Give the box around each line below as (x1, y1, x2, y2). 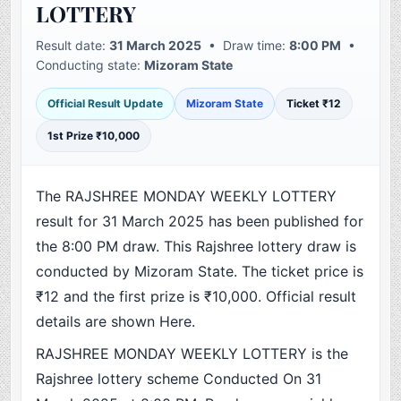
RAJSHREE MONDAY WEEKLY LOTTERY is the (36, 345, 349, 363)
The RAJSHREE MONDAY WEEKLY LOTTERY (36, 187, 337, 206)
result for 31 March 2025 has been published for (36, 212, 364, 231)
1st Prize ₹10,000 (47, 129, 141, 143)
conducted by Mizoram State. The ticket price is (36, 262, 364, 281)
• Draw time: (201, 38, 290, 54)
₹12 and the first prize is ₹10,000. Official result (36, 287, 357, 306)
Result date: (36, 38, 110, 54)
